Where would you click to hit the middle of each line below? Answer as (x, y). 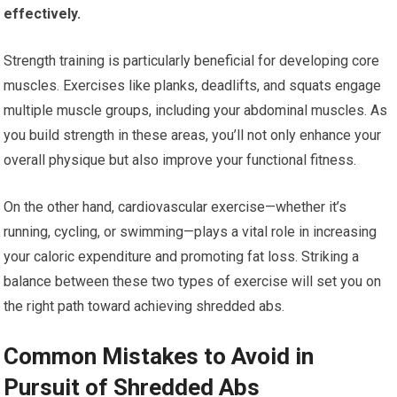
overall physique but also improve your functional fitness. (180, 160)
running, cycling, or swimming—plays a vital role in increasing (191, 231)
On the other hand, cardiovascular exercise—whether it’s (175, 206)
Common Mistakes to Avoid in (159, 356)
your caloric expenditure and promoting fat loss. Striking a (182, 256)
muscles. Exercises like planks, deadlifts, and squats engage (193, 85)
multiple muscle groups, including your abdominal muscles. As (196, 110)
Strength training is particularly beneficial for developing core (192, 60)
